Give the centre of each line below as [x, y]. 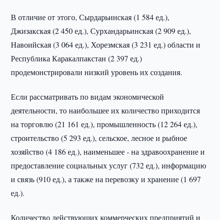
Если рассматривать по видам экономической [88, 96]
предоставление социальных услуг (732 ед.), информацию [109, 165]
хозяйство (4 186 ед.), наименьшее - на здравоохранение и [108, 151]
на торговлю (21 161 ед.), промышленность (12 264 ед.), [104, 124]
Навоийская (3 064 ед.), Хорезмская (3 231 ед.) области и [106, 44]
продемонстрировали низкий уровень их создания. [97, 72]
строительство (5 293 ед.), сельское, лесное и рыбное [99, 138]
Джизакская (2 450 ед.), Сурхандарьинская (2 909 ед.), [101, 31]
